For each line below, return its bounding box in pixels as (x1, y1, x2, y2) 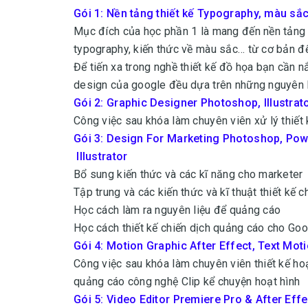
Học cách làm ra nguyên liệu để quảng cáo (74, 203, 281, 217)
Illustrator (74, 150, 128, 163)
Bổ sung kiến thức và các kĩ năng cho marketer (74, 168, 303, 181)
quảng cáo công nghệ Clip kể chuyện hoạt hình (74, 275, 300, 288)
